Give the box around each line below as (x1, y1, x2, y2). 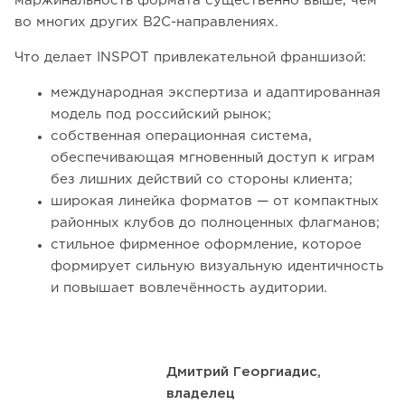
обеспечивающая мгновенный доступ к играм (51, 151, 375, 164)
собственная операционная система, (51, 129, 312, 142)
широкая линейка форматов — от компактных (51, 194, 379, 207)
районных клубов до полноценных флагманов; (51, 216, 380, 229)
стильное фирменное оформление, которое (51, 238, 362, 250)
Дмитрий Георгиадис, (165, 366, 321, 379)
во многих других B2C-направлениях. (14, 15, 278, 28)
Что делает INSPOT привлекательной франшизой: (14, 51, 366, 63)
